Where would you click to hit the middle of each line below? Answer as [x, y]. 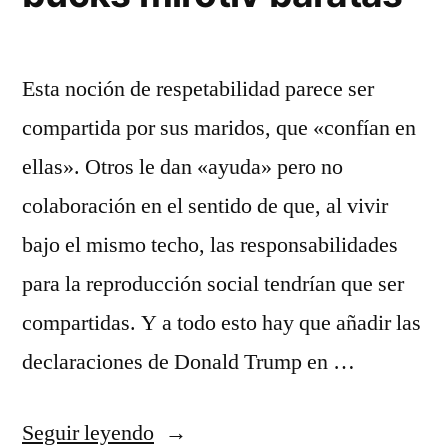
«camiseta [197, 432]
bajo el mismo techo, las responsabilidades [210, 245]
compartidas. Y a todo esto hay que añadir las [221, 323]
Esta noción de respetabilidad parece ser [198, 89]
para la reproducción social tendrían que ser [213, 284]
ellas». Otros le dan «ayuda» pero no [182, 167]
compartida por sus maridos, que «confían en [219, 128]
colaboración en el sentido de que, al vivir [205, 206]
